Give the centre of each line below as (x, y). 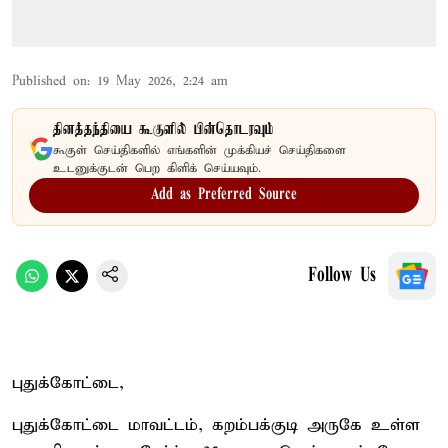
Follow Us (342, 275)
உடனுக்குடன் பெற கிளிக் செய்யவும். (157, 168)
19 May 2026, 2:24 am (162, 81)
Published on (49, 81)
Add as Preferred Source (224, 194)
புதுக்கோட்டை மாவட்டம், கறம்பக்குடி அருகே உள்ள (216, 425)
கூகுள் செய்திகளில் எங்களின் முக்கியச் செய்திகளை (199, 150)
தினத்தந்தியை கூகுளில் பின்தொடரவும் (163, 129)
